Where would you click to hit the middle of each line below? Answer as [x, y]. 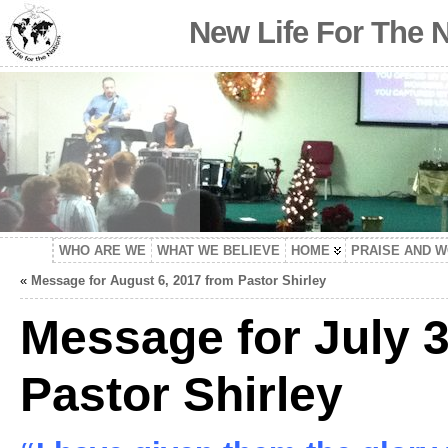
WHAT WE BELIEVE [218, 250]
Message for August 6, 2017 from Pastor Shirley [178, 280]
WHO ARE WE [102, 250]
